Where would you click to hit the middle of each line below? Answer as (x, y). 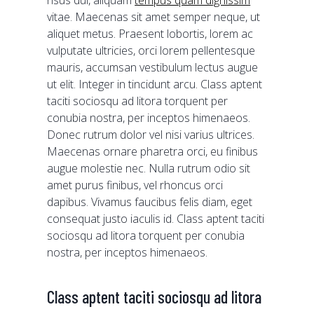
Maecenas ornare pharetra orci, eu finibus (153, 151)
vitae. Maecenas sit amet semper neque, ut (154, 17)
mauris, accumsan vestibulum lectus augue (153, 67)
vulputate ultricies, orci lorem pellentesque (151, 50)
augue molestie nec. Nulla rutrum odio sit (149, 168)
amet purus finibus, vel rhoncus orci (135, 185)
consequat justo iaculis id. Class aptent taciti (156, 219)
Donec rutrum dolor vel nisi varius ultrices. (151, 135)
